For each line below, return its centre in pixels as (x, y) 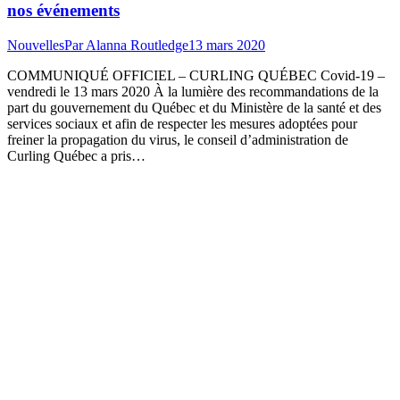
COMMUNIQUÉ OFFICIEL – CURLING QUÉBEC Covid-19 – (196, 75)
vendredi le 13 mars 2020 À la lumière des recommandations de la (193, 91)
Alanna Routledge (137, 45)
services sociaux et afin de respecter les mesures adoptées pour (182, 123)
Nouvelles (36, 45)
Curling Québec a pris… (76, 155)
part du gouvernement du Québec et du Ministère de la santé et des (194, 107)
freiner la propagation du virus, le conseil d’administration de (178, 139)
